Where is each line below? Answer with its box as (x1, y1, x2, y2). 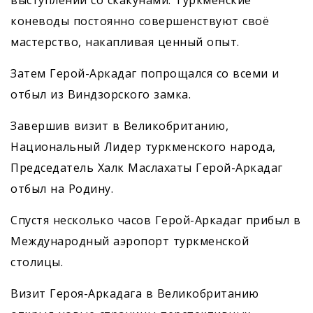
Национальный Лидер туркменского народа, (10, 139, 276, 155)
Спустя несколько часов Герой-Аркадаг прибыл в (10, 212, 301, 228)
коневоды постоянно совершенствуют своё (10, 13, 269, 29)
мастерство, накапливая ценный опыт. (10, 34, 240, 50)
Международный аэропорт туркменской (10, 233, 249, 249)
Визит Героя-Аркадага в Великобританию (10, 286, 259, 302)
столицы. (10, 254, 63, 270)
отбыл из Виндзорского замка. (10, 87, 191, 103)
